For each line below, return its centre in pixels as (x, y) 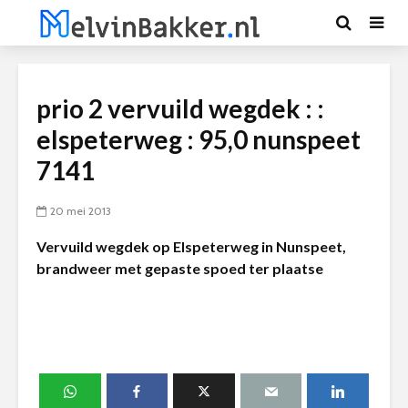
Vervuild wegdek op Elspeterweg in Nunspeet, (191, 246)
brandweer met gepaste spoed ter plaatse (180, 268)
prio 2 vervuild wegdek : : (180, 108)
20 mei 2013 (81, 211)
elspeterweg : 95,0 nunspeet (199, 139)
